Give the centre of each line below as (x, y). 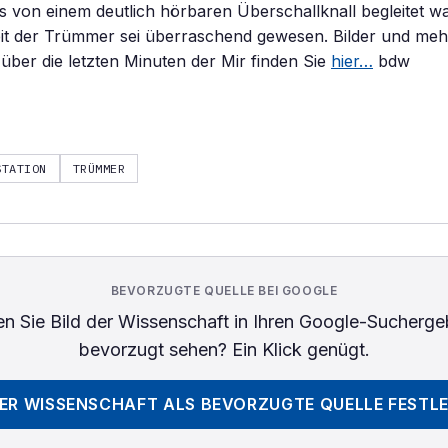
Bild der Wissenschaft (139, 321)
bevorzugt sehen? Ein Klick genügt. (224, 349)
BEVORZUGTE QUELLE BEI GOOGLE (224, 290)
